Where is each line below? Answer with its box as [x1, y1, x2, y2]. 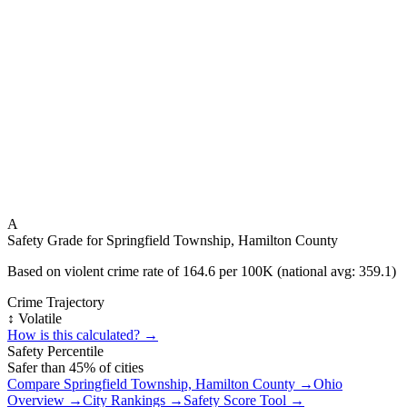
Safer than [7, 360, 69, 375]
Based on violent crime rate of [7, 263, 183, 279]
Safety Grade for [7, 233, 106, 248]
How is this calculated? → [7, 327, 158, 342]
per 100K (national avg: [215, 263, 359, 279]
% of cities [84, 360, 144, 375]
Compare [7, 376, 64, 392]
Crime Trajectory [7, 294, 104, 310]
